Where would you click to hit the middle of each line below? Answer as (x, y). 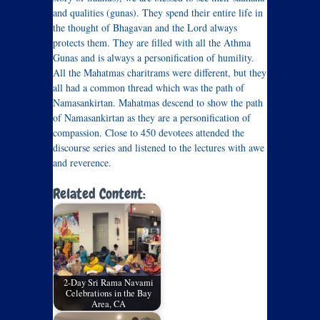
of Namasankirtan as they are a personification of (152, 117)
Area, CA (108, 304)
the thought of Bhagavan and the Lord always (145, 27)
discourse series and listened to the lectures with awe (159, 147)
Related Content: (99, 193)
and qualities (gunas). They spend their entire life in (158, 12)
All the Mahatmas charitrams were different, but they (160, 72)
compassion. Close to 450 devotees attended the (149, 132)
